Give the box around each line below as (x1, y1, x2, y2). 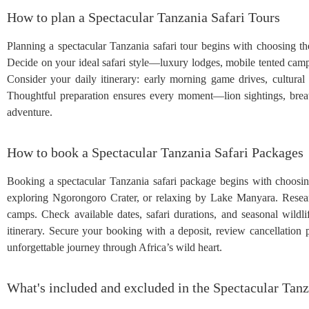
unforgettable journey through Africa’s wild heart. (7, 241, 222, 253)
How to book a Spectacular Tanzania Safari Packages (7, 144, 303, 160)
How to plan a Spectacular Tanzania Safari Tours (7, 9, 280, 25)
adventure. (7, 106, 52, 118)
